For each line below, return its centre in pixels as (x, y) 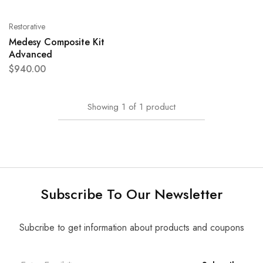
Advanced (31, 55)
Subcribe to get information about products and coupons (131, 228)
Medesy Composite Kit (57, 42)
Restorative (27, 27)
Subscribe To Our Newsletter (131, 194)
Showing (103, 107)
